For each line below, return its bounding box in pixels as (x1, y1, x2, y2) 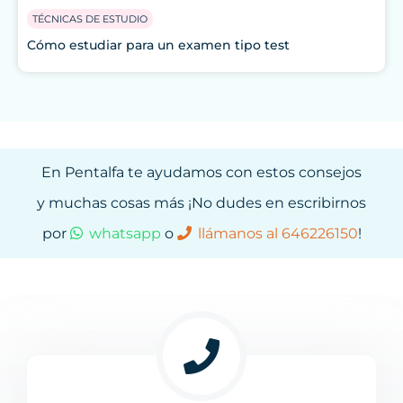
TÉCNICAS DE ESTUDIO (32, 13, 148, 25)
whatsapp (88, 225, 161, 242)
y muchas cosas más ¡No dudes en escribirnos (37, 194, 366, 211)
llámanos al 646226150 (197, 225, 358, 242)
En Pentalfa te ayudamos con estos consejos (41, 164, 362, 181)
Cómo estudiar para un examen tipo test (27, 37, 290, 53)
